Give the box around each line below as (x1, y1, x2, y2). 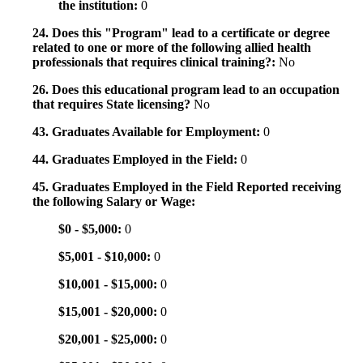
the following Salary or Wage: (32, 194, 195, 209)
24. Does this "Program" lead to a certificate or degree (32, 26, 330, 41)
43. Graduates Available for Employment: (32, 125, 263, 139)
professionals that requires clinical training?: (32, 55, 279, 70)
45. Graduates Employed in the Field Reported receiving (32, 180, 341, 194)
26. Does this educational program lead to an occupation (32, 83, 340, 97)
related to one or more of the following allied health (32, 41, 311, 55)
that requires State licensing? (32, 97, 194, 112)
